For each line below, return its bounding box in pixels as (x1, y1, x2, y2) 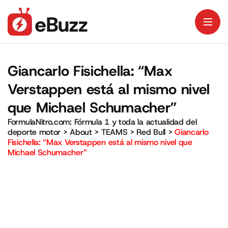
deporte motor (8, 127, 61, 137)
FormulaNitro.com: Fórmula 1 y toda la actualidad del (8, 117, 197, 127)
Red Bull (136, 127, 166, 137)
